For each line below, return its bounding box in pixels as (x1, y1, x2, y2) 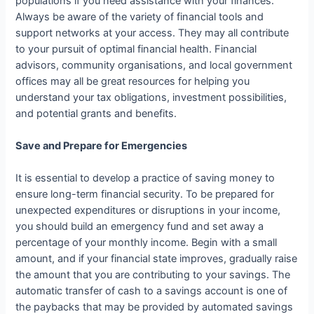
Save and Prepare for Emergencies (15, 139, 188, 152)
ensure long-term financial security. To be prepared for (15, 188, 275, 201)
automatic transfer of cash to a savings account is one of (15, 285, 288, 298)
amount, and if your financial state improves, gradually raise (15, 252, 298, 266)
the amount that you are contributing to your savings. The (15, 268, 291, 282)
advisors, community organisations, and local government (15, 58, 293, 71)
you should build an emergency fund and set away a (15, 220, 264, 233)
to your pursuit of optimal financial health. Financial (15, 42, 257, 55)
